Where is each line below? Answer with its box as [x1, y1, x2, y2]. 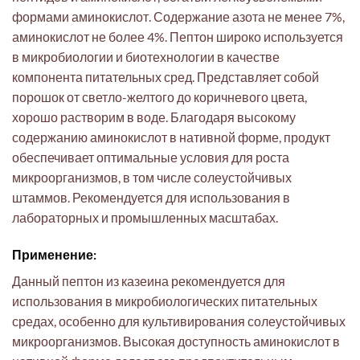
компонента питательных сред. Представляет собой [12, 69, 319, 85]
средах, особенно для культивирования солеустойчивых [12, 313, 346, 329]
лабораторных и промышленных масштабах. [12, 210, 278, 226]
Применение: [12, 247, 96, 263]
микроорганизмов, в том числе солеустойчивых [12, 170, 292, 186]
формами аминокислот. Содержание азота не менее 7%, [12, 9, 345, 25]
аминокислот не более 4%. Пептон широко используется [12, 29, 343, 45]
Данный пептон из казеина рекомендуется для [12, 273, 285, 289]
